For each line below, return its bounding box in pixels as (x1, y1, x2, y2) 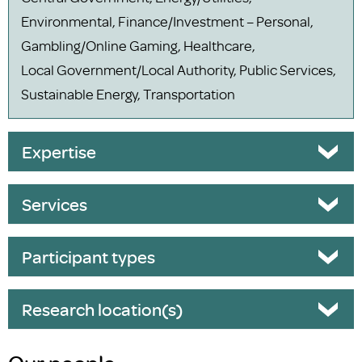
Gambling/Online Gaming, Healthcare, (21, 36, 255, 54)
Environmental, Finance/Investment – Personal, (21, 11, 314, 30)
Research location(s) (21, 297, 183, 321)
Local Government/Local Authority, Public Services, (21, 60, 336, 78)
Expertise (21, 139, 96, 163)
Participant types (21, 244, 155, 268)
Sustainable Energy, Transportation (21, 84, 235, 103)
